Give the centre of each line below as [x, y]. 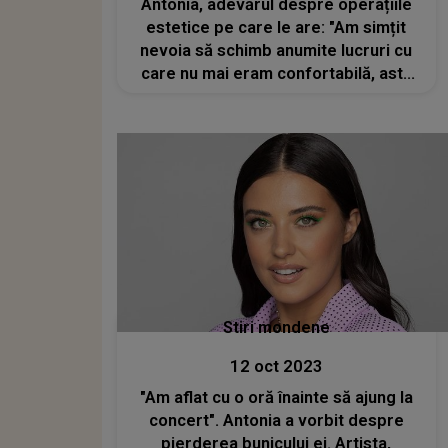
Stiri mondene [276, 328]
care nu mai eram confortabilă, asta [276, 73]
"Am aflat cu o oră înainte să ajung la [276, 398]
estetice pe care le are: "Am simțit [276, 27]
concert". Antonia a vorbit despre [276, 421]
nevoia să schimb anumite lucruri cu [276, 50]
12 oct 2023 [276, 367]
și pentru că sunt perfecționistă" [276, 96]
